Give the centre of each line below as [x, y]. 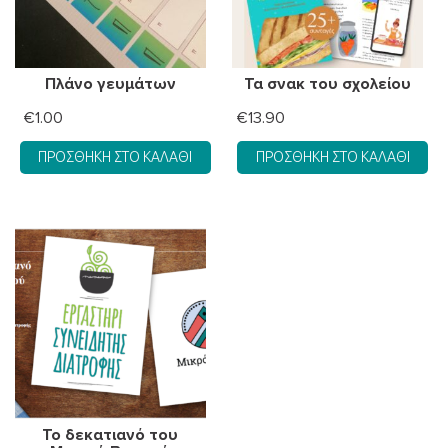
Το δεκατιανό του [110, 434]
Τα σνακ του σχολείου [328, 84]
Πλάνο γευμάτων [110, 84]
